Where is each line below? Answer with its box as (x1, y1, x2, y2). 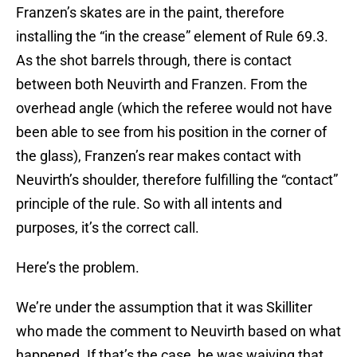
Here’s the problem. (16, 259, 139, 277)
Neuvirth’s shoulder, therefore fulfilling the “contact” (16, 171, 338, 189)
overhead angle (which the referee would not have (16, 100, 332, 117)
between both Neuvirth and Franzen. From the (16, 76, 308, 93)
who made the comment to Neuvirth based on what (16, 323, 341, 340)
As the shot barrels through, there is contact (16, 52, 292, 69)
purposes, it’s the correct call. (16, 219, 199, 237)
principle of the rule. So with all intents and (16, 195, 282, 213)
